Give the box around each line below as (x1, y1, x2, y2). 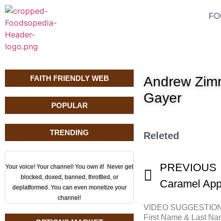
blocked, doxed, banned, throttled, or (20, 174, 118, 181)
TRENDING (50, 128, 89, 137)
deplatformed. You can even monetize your (12, 184, 127, 191)
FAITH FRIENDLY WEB (30, 74, 109, 82)
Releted (144, 130, 180, 141)
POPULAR (51, 101, 88, 110)
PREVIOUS (160, 161, 217, 174)
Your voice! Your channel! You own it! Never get (5, 163, 134, 170)
